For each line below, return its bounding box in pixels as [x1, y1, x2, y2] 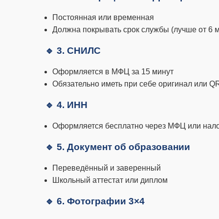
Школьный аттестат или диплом [52, 176, 168, 184]
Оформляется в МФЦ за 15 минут [52, 67, 174, 76]
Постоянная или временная [52, 13, 154, 22]
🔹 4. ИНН [45, 100, 88, 110]
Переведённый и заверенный [52, 164, 161, 172]
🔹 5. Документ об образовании [45, 142, 190, 152]
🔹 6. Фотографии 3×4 [45, 196, 145, 206]
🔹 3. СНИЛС [45, 45, 101, 56]
